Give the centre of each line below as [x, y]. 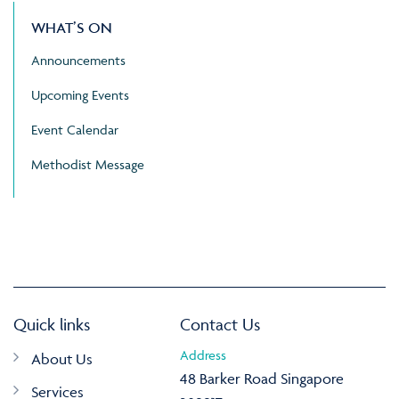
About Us [62, 359]
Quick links [52, 325]
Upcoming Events [80, 95]
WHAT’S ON [72, 28]
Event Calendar [75, 130]
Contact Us [220, 325]
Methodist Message [88, 165]
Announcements [78, 61]
